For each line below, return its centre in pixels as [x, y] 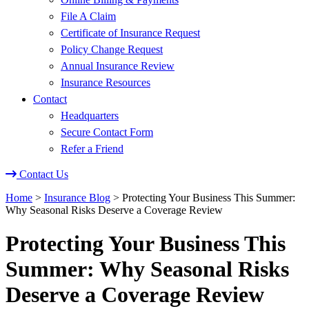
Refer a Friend [92, 149]
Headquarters [90, 116]
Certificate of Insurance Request [130, 33]
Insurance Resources [106, 82]
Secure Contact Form [107, 132]
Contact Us [44, 174]
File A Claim [88, 16]
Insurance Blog [77, 198]
